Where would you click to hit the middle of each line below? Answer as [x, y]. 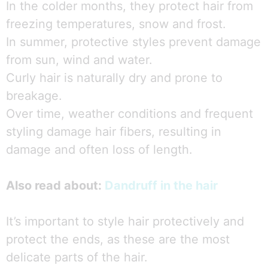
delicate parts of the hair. [77, 257]
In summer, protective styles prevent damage [133, 42]
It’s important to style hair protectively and [125, 221]
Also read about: [55, 185]
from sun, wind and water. [79, 60]
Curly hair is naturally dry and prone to [114, 78]
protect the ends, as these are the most [118, 239]
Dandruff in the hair [161, 185]
